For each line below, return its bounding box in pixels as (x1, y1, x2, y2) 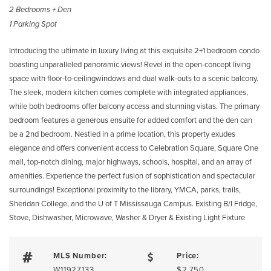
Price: (176, 250, 200, 261)
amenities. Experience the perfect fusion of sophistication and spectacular (9, 170, 255, 181)
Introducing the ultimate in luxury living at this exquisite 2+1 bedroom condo (9, 45, 260, 56)
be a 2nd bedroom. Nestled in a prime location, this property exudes (9, 128, 235, 139)
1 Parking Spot (9, 19, 57, 29)
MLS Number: (53, 250, 108, 261)
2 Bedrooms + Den (9, 5, 71, 15)
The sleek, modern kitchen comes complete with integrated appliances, (9, 87, 248, 97)
